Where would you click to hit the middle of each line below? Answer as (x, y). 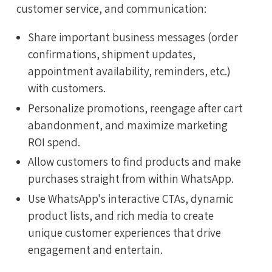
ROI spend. (54, 142)
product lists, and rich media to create (121, 216)
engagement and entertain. (95, 250)
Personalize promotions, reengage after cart (135, 108)
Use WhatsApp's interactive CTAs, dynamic (131, 199)
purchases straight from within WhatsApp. (131, 179)
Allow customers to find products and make (134, 162)
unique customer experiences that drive (124, 233)
